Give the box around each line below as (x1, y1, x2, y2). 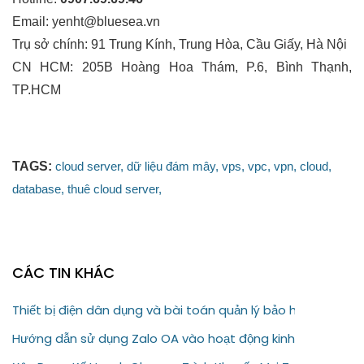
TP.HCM (12, 82, 61, 97)
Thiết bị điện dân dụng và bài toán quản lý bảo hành (12, 301, 319, 318)
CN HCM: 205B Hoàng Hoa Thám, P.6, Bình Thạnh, (12, 59, 352, 74)
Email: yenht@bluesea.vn (12, 14, 160, 28)
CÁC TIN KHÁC (12, 262, 115, 283)
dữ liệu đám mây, (127, 158, 219, 173)
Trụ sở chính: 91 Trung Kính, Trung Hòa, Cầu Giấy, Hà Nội (12, 37, 347, 51)
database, (12, 181, 64, 196)
